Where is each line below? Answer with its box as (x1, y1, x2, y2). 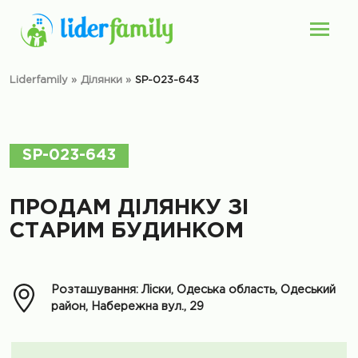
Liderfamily (10, 76, 68, 85)
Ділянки (81, 76, 122, 85)
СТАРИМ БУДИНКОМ (10, 221, 244, 241)
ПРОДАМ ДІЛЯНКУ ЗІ (10, 198, 249, 217)
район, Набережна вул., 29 (51, 301, 204, 312)
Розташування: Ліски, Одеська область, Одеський (51, 284, 336, 295)
